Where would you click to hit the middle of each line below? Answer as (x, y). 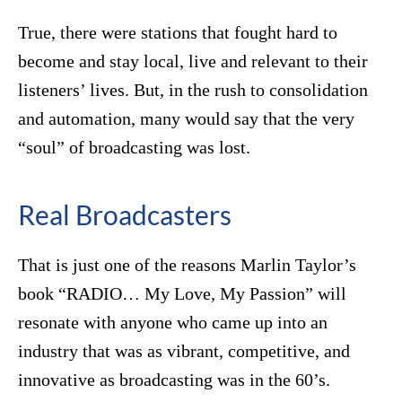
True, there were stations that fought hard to (178, 33)
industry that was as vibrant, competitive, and (184, 351)
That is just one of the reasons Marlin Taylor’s (187, 265)
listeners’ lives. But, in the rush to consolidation (193, 90)
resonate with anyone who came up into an (173, 323)
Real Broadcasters (125, 215)
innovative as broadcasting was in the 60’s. (174, 380)
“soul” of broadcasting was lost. (134, 148)
